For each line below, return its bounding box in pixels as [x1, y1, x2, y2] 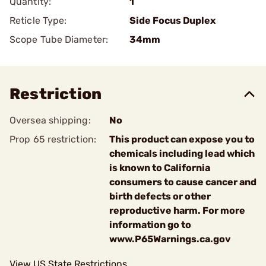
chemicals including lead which [109, 148, 255, 159]
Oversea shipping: [9, 115, 91, 126]
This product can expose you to [109, 134, 255, 145]
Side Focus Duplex [129, 15, 216, 26]
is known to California [109, 162, 210, 173]
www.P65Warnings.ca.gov [109, 233, 231, 245]
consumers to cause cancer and [109, 176, 256, 188]
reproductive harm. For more [109, 205, 245, 216]
